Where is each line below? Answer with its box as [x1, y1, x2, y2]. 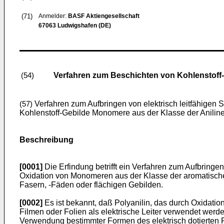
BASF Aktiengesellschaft [68, 12, 139, 19]
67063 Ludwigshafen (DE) [38, 22, 111, 29]
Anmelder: [38, 12, 68, 19]
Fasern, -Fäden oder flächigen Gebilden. [19, 180, 163, 189]
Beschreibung [19, 135, 73, 144]
